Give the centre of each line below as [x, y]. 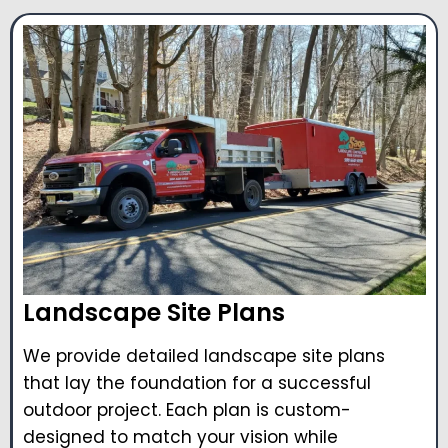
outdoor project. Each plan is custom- [187, 410]
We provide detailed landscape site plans [204, 356]
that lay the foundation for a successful [197, 383]
